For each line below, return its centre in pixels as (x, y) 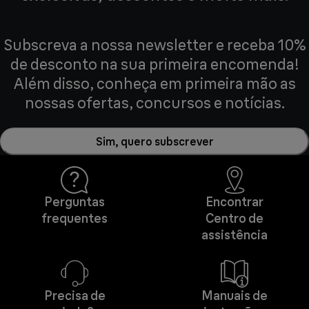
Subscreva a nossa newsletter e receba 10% (154, 45)
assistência (235, 235)
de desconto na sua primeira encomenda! (154, 64)
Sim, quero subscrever (154, 141)
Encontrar (235, 202)
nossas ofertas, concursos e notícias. (154, 103)
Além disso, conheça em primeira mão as (154, 84)
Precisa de (74, 296)
